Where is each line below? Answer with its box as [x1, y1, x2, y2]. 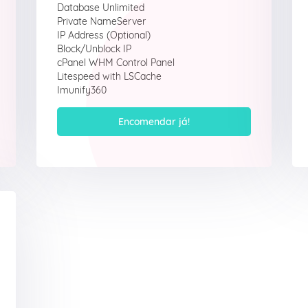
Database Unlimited [56, 1, 144, 14]
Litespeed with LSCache [56, 70, 162, 82]
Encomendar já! [118, 115, 190, 128]
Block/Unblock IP [56, 43, 131, 55]
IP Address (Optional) [56, 29, 151, 41]
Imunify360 [56, 84, 107, 96]
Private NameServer [56, 15, 146, 27]
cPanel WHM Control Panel [56, 56, 175, 69]
